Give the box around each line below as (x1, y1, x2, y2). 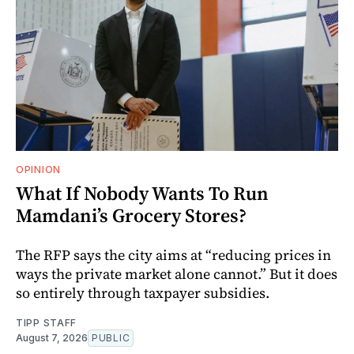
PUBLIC (92, 331, 130, 344)
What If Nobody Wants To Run (16, 179, 269, 206)
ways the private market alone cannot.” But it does (16, 263, 337, 284)
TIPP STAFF (16, 316, 77, 329)
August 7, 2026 (16, 331, 88, 344)
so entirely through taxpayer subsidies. (16, 282, 269, 303)
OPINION (16, 163, 61, 175)
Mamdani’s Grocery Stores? (16, 201, 247, 228)
